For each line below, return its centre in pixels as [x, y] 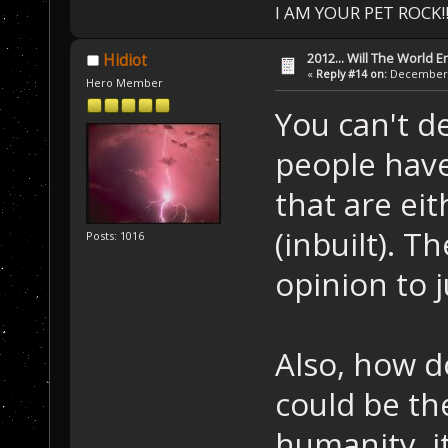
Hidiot [124, 61]
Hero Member [125, 83]
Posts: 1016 [115, 236]
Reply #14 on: [352, 74]
